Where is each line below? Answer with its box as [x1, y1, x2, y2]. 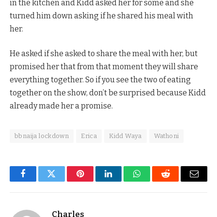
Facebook [22, 176, 56, 186]
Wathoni [154, 132, 179, 140]
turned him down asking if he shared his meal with [10, 11, 193, 20]
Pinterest [79, 176, 110, 186]
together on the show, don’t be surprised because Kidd [10, 88, 206, 98]
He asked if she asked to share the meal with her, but [10, 49, 198, 59]
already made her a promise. [10, 101, 113, 111]
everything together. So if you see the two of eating [10, 75, 191, 85]
